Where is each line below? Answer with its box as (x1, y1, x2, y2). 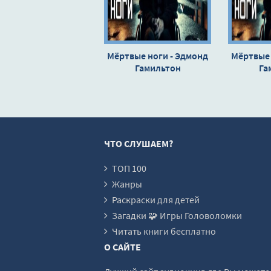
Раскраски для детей (112, 193, 200, 206)
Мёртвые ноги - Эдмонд (107, 49, 208, 62)
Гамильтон (134, 61, 181, 74)
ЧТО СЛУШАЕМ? (104, 137, 173, 149)
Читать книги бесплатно (112, 224, 216, 237)
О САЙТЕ (104, 240, 141, 253)
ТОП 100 (112, 162, 146, 174)
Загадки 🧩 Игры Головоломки (112, 209, 242, 221)
